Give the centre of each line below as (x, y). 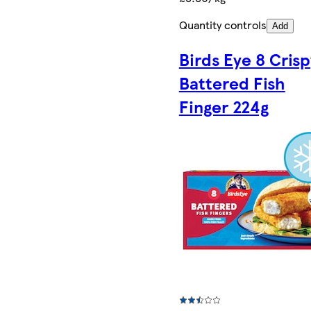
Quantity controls (222, 25)
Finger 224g (224, 107)
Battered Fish (232, 83)
